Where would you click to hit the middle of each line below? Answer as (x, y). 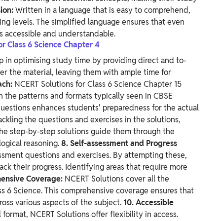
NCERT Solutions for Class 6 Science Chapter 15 (98, 84)
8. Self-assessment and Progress (119, 144)
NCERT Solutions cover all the (117, 179)
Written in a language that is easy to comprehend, (103, 10)
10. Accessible (148, 203)
